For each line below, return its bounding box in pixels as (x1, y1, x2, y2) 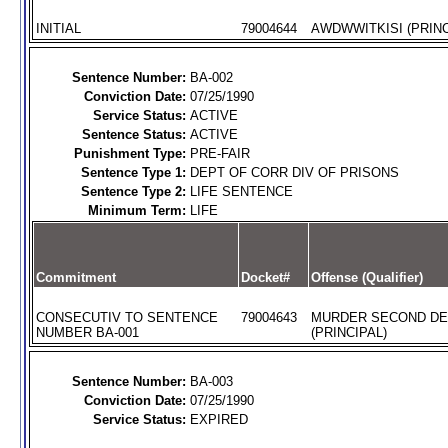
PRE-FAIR (189, 146, 250, 161)
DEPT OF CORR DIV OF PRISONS (189, 165, 399, 180)
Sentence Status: (81, 127, 186, 142)
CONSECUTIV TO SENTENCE (35, 310, 218, 325)
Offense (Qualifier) (310, 270, 423, 285)
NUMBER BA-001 (35, 325, 139, 340)
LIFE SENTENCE (189, 184, 293, 199)
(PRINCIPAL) (310, 325, 387, 340)
